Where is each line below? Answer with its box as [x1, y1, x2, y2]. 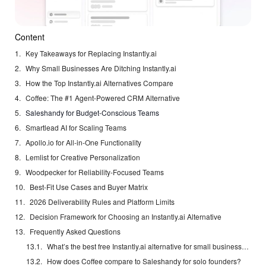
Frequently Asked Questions [30, 226, 121, 237]
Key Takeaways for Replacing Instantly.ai [26, 48, 157, 59]
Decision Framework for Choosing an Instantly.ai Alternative [30, 211, 221, 222]
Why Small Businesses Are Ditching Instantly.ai [26, 63, 176, 74]
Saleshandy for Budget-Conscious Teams [26, 107, 159, 118]
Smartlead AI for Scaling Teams [26, 122, 126, 133]
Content [15, 31, 45, 43]
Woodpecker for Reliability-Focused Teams [26, 167, 164, 178]
